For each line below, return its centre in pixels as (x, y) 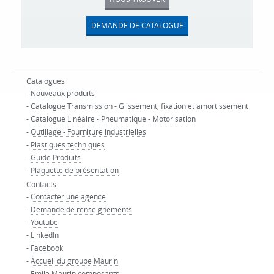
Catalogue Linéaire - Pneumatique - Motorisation (113, 119)
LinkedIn (44, 235)
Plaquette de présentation (74, 170)
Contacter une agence (68, 196)
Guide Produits (55, 157)
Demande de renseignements (81, 209)
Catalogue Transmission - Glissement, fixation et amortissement (139, 106)
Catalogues (45, 81)
